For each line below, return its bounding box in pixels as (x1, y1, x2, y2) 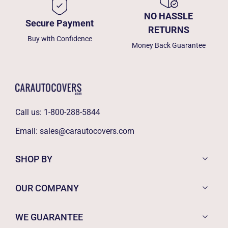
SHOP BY (15, 153, 52, 164)
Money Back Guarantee (131, 41, 206, 49)
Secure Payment (25, 17, 94, 28)
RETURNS (148, 24, 189, 35)
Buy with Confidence (27, 34, 92, 43)
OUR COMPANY (15, 182, 79, 193)
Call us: (15, 107, 44, 117)
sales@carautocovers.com (40, 126, 134, 136)
